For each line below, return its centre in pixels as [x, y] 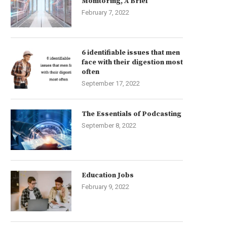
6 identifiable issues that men [131, 53]
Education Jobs [108, 175]
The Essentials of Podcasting [131, 114]
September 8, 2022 [109, 125]
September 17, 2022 [111, 83]
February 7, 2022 [105, 12]
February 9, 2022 [105, 187]
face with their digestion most [132, 62]
